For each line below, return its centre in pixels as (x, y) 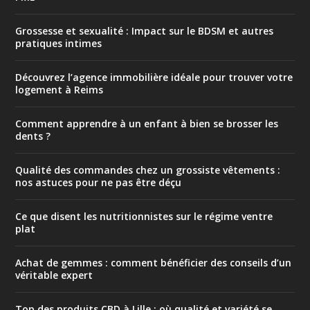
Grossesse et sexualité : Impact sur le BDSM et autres (145, 31)
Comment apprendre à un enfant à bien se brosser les (147, 124)
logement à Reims (60, 90)
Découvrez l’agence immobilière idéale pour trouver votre (154, 77)
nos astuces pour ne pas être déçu (99, 183)
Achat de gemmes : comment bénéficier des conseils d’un (154, 263)
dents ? (33, 136)
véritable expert (54, 275)
